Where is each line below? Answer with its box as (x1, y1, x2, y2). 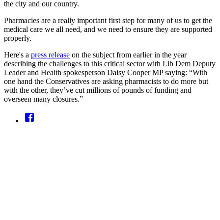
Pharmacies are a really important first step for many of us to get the (4, 16, 212, 25)
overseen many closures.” (4, 94, 83, 103)
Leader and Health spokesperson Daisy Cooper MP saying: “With (4, 68, 207, 77)
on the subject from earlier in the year (70, 50, 187, 59)
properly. (4, 33, 31, 42)
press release (31, 50, 70, 59)
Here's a (4, 50, 31, 59)
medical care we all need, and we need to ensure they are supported (4, 25, 212, 33)
